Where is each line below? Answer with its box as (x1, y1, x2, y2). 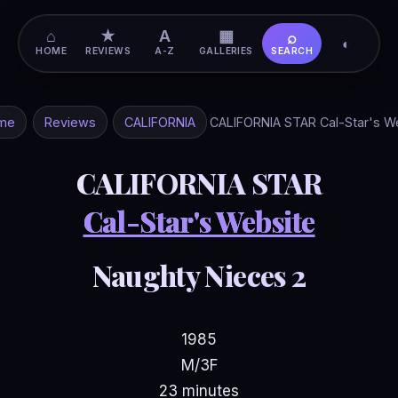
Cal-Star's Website (83, 201, 315, 240)
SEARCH (271, 45, 313, 58)
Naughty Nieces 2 (92, 256, 306, 295)
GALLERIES (198, 45, 253, 58)
